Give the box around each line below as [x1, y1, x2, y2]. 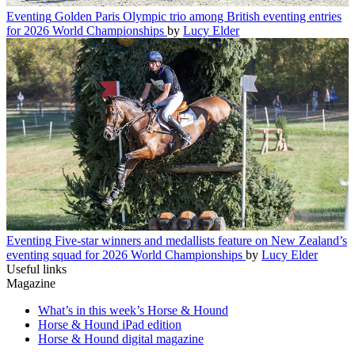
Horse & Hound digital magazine [38, 332, 204, 346]
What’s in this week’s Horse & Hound [38, 303, 228, 318]
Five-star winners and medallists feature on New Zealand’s [55, 234, 347, 248]
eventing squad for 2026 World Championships [6, 248, 242, 262]
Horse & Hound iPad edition [38, 318, 181, 332]
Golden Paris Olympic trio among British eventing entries [55, 10, 342, 24]
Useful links [6, 262, 67, 277]
